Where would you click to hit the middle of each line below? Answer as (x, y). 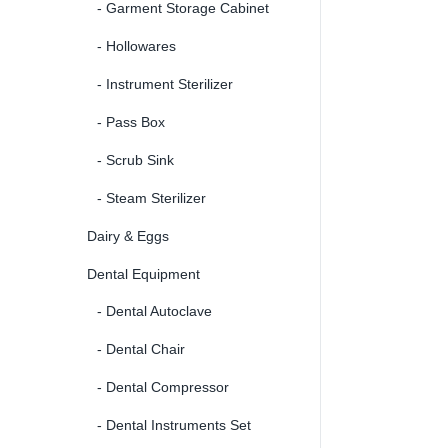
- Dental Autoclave (154, 310)
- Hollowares (136, 45)
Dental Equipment (143, 273)
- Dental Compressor (163, 386)
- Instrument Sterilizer (165, 83)
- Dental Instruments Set (174, 424)
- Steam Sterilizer (151, 197)
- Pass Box (131, 121)
